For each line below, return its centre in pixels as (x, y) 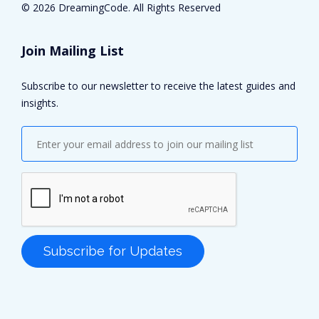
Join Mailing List (73, 51)
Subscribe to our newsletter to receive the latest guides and (158, 86)
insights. (40, 103)
